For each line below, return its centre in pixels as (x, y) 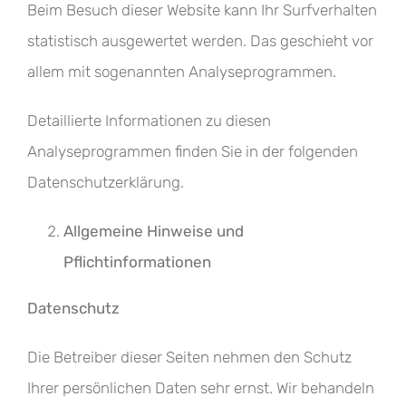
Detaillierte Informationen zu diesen (149, 121)
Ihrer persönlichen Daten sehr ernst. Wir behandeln (201, 388)
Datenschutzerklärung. (106, 182)
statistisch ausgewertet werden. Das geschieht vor (200, 41)
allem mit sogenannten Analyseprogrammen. (182, 72)
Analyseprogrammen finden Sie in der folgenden (193, 151)
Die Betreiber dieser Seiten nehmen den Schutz (189, 357)
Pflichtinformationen (137, 262)
